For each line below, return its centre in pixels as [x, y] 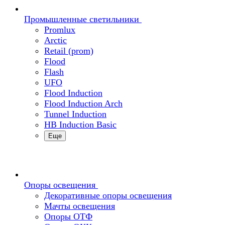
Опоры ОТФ [68, 216]
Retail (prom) [69, 51]
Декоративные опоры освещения [108, 195]
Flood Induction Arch [83, 103]
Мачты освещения [80, 206]
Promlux [60, 30]
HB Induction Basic [80, 125]
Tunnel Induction [75, 114]
